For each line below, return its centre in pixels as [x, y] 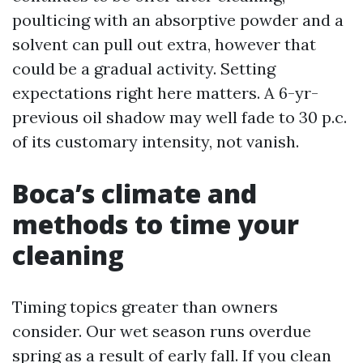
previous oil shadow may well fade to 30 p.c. [179, 117]
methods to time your [156, 224]
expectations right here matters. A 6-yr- [165, 93]
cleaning [68, 255]
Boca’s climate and [135, 193]
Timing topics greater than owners [145, 307]
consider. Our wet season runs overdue [162, 331]
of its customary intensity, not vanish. [156, 141]
